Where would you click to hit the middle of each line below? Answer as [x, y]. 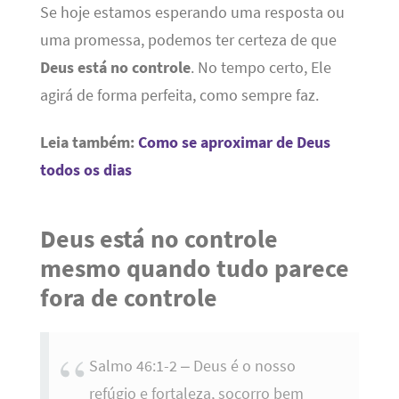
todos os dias [85, 170]
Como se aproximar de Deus [234, 142]
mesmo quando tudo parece [194, 268]
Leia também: [89, 142]
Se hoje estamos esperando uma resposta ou [192, 12]
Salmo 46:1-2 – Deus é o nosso [192, 366]
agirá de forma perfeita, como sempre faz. [179, 95]
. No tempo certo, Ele [261, 67]
